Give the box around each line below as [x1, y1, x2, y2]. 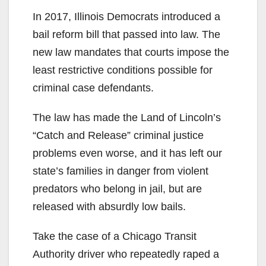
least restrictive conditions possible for [33, 64, 213, 76]
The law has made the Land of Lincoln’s [33, 111, 221, 123]
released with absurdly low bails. [33, 200, 186, 213]
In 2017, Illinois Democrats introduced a [33, 10, 220, 23]
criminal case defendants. [33, 81, 154, 94]
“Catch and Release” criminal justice [33, 129, 204, 141]
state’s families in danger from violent [33, 164, 208, 177]
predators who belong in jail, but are [33, 182, 202, 195]
